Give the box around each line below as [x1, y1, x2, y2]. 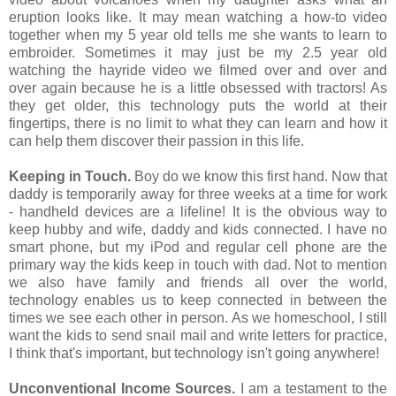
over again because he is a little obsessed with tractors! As [9, 80, 387, 95]
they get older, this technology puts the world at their [9, 97, 387, 113]
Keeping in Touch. [9, 168, 134, 184]
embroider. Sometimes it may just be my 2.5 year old [9, 44, 387, 60]
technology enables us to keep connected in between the [9, 292, 387, 308]
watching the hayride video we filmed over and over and [9, 62, 387, 78]
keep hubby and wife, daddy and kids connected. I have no [9, 221, 387, 237]
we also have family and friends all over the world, [9, 274, 387, 290]
